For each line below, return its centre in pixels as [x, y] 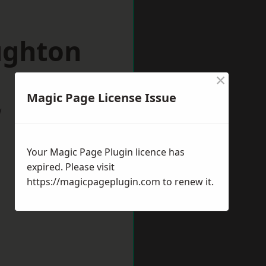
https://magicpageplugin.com [94, 182]
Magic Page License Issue [102, 98]
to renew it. [187, 182]
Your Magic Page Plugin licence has [106, 152]
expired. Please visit [71, 167]
